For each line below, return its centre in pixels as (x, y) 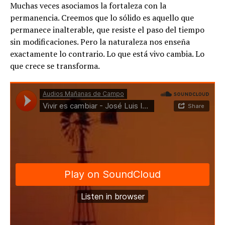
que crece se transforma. (55, 66)
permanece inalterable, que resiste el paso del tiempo (107, 29)
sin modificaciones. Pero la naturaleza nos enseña (100, 41)
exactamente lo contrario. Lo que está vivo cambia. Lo (107, 53)
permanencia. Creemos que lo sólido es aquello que (102, 17)
